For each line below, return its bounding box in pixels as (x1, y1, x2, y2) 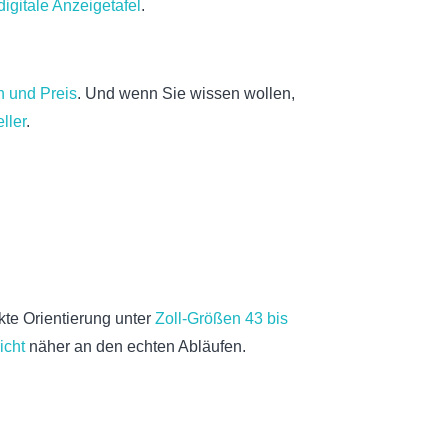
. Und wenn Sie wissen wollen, (77, 85, 296, 103)
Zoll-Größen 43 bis (155, 310, 289, 328)
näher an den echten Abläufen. (25, 338, 247, 356)
